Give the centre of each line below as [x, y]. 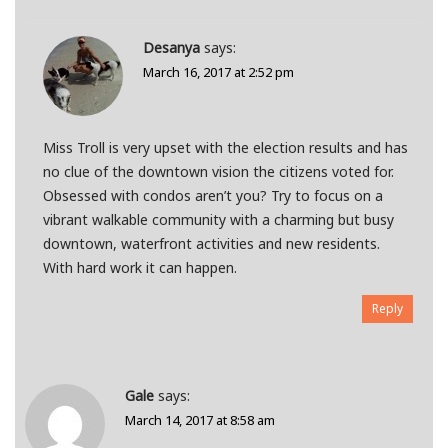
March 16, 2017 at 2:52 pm [218, 72]
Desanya [171, 48]
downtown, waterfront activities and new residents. [211, 244]
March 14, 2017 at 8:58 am [200, 420]
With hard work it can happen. [139, 268]
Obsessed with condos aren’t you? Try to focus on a [212, 196]
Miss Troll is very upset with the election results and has [225, 148]
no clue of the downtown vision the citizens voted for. [218, 172]
